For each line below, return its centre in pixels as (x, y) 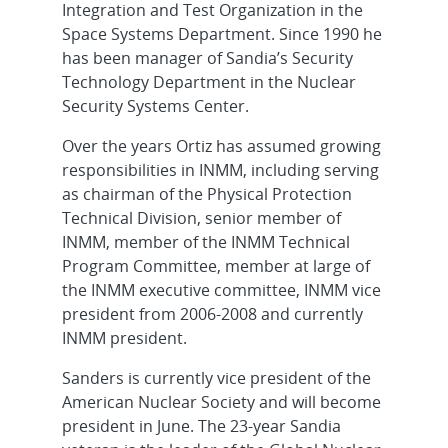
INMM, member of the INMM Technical (205, 242)
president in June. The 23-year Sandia (201, 426)
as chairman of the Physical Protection (206, 194)
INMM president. (124, 338)
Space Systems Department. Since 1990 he (221, 34)
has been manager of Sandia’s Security (207, 58)
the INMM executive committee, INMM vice (221, 290)
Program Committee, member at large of (215, 266)
